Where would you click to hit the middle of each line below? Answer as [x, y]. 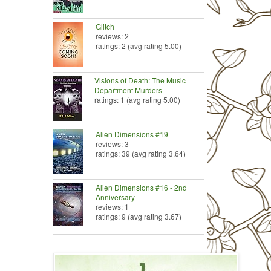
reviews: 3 [112, 143]
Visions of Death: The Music [140, 80]
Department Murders [128, 90]
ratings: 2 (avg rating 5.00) [138, 45]
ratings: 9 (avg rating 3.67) [138, 216]
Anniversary [115, 197]
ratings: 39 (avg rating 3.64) [140, 153]
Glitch [105, 26]
